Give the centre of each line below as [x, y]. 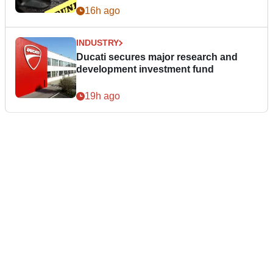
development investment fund [145, 69]
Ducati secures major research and [157, 57]
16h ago [102, 11]
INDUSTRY [97, 43]
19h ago [102, 96]
